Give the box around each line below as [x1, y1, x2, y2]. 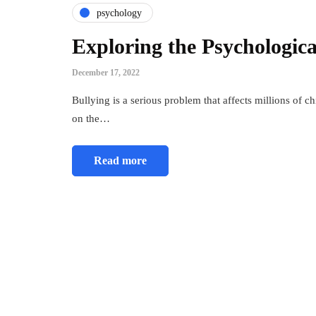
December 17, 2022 [72, 68, 140, 78]
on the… [72, 113, 110, 125]
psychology [97, 7, 142, 18]
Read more [94, 154, 147, 167]
